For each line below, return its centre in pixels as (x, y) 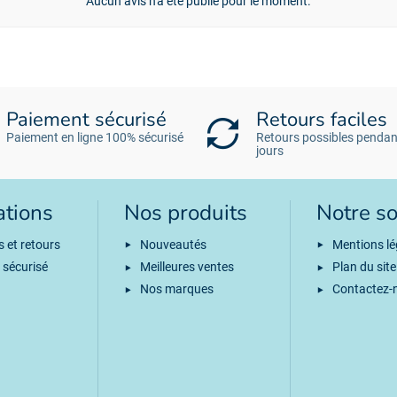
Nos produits (185, 214)
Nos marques (176, 288)
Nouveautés (173, 244)
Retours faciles (322, 120)
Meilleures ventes (187, 266)
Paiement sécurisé (86, 120)
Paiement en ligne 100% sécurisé (95, 138)
